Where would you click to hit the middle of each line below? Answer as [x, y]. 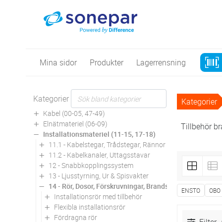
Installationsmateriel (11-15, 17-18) [99, 134]
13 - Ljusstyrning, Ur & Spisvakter [99, 175]
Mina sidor [58, 62]
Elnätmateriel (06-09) [75, 123]
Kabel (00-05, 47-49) [74, 113]
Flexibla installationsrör [90, 207]
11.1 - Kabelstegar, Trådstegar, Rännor [107, 144]
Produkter [107, 62]
